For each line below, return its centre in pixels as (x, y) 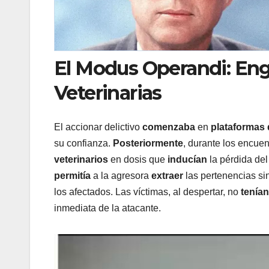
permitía (72, 175)
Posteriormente (148, 143)
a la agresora (121, 175)
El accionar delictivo (98, 127)
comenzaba (169, 127)
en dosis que (138, 159)
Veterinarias (108, 93)
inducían (187, 159)
